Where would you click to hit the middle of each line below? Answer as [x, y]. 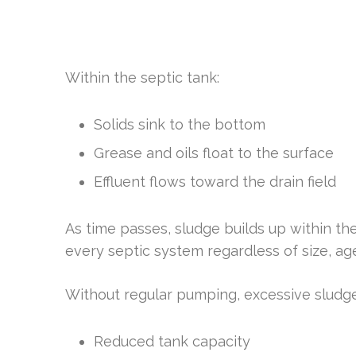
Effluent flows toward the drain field [215, 182]
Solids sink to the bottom [180, 124]
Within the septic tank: [142, 77]
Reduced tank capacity [172, 341]
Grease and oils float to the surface [214, 153]
